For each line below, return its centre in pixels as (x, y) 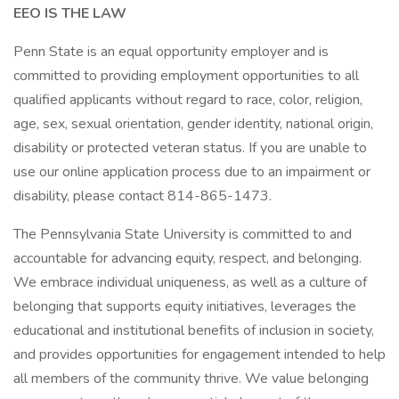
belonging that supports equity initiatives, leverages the (185, 306)
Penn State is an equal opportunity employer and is (171, 52)
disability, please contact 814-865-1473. (142, 196)
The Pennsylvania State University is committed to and (183, 234)
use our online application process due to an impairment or (192, 172)
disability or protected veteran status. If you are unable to (190, 148)
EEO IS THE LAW (70, 13)
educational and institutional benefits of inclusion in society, (194, 330)
